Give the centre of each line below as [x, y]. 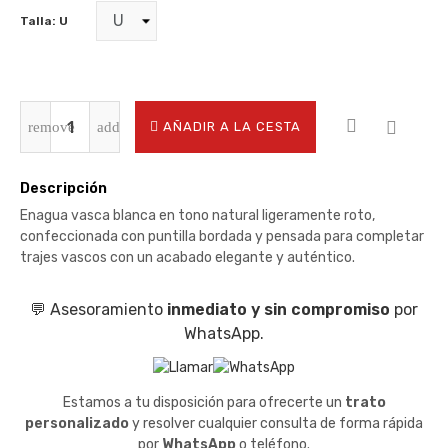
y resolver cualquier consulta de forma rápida [276, 423]
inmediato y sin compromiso [278, 309]
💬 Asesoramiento [98, 309]
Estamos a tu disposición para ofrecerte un [203, 402]
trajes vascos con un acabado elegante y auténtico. [187, 257]
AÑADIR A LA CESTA [232, 126]
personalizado [77, 423]
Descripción [63, 188]
